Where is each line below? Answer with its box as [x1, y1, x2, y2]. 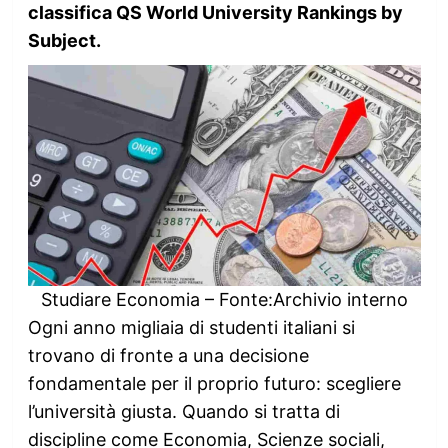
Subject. [27, 29, 101, 51]
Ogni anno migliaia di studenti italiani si [27, 316, 355, 338]
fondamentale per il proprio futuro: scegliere [27, 372, 401, 394]
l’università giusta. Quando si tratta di [27, 400, 340, 422]
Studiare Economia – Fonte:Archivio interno [40, 288, 408, 310]
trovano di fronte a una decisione [27, 344, 309, 366]
